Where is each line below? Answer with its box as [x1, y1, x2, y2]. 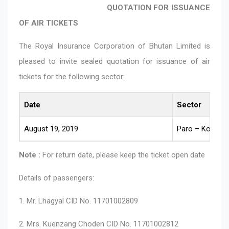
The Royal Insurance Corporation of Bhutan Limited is [19, 41, 210, 51]
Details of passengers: [19, 173, 94, 182]
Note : [19, 150, 40, 159]
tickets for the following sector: [19, 72, 125, 81]
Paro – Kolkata [177, 124, 227, 133]
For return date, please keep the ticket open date [40, 150, 205, 159]
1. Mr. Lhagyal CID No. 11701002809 [19, 196, 138, 205]
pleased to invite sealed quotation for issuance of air [19, 56, 210, 66]
